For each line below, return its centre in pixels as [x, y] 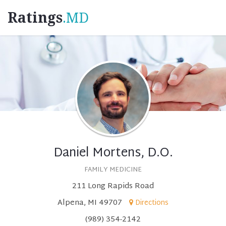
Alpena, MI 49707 [90, 203]
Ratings [35, 18]
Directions [152, 203]
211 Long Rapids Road [113, 186]
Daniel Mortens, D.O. [113, 153]
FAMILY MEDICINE [113, 170]
